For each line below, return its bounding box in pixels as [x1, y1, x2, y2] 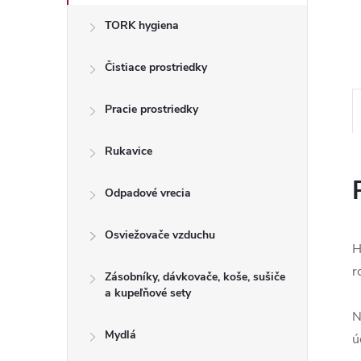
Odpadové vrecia [105, 185, 191, 201]
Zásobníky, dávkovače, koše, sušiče [105, 269, 285, 284]
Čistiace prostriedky [105, 60, 207, 75]
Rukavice [105, 143, 152, 159]
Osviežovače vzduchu [105, 227, 215, 243]
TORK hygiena [105, 18, 179, 33]
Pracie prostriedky [105, 102, 198, 117]
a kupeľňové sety [105, 285, 191, 301]
